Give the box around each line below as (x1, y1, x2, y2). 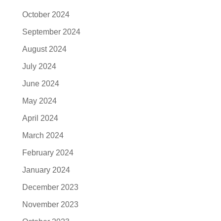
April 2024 (22, 114, 58, 123)
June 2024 (22, 79, 59, 88)
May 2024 (22, 97, 57, 106)
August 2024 (22, 45, 67, 54)
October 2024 (22, 10, 70, 19)
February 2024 (22, 148, 74, 157)
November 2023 (22, 200, 78, 209)
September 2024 (22, 28, 80, 37)
